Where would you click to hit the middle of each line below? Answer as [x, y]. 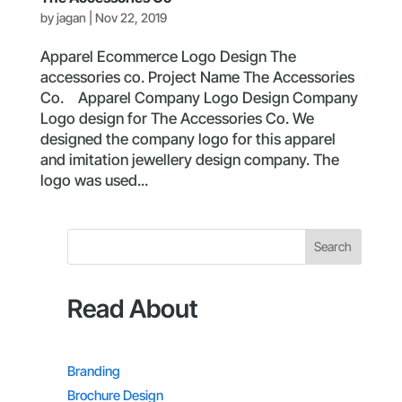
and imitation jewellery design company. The [189, 159]
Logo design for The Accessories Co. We [177, 118]
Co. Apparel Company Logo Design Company [199, 97]
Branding [93, 371]
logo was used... [94, 180]
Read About [132, 308]
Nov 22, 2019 [131, 17]
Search [333, 247]
